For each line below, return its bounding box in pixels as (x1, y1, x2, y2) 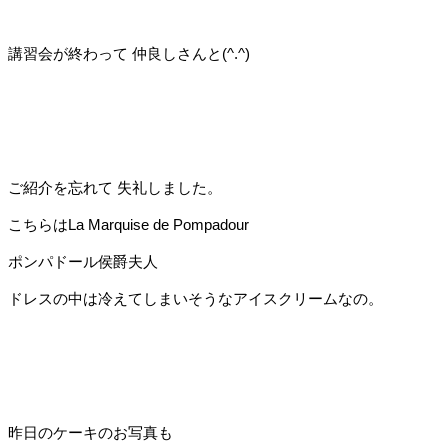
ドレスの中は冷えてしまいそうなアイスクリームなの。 (8, 290, 383, 308)
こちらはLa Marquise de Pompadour (8, 216, 249, 234)
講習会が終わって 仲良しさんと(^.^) (8, 45, 250, 63)
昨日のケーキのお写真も (8, 424, 173, 442)
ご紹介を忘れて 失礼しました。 (8, 179, 222, 197)
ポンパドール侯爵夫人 (8, 253, 158, 271)
